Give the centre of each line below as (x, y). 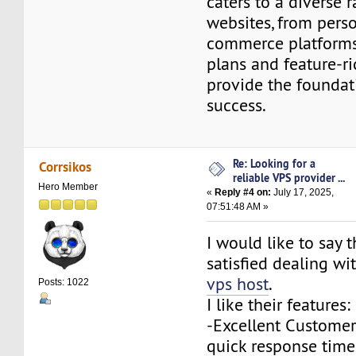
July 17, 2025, (303, 193)
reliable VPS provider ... (289, 178)
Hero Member (68, 186)
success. (237, 105)
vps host (238, 284)
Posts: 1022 (64, 282)
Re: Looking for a (275, 164)
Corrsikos (65, 166)
